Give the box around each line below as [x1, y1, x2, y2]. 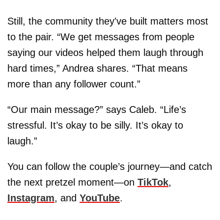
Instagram [7, 192, 55, 204]
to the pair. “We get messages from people [7, 31, 194, 43]
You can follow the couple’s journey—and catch [7, 161, 212, 172]
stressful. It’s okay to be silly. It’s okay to [7, 120, 183, 131]
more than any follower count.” [7, 79, 140, 90]
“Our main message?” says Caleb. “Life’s [7, 104, 186, 115]
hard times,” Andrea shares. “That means [7, 63, 188, 74]
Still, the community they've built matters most [7, 16, 208, 27]
